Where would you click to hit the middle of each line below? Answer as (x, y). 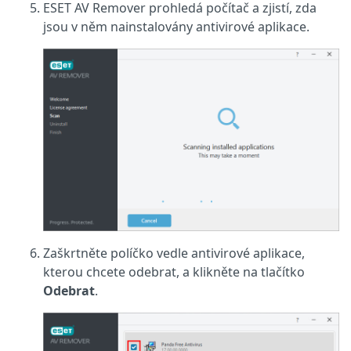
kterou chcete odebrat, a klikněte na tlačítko (174, 272)
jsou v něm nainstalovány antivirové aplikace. (176, 27)
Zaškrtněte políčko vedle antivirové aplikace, (174, 253)
